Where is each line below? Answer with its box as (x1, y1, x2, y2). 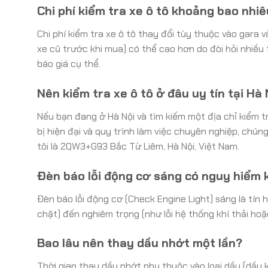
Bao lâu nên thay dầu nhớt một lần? (37, 235, 242, 251)
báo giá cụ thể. (37, 57, 100, 70)
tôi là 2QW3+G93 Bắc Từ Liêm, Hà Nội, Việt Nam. (37, 139, 239, 153)
